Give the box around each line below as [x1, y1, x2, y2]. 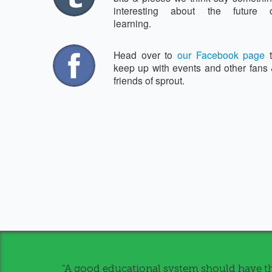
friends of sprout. [114, 73, 185, 87]
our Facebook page [177, 48, 265, 62]
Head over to [114, 48, 177, 62]
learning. [114, 16, 151, 30]
